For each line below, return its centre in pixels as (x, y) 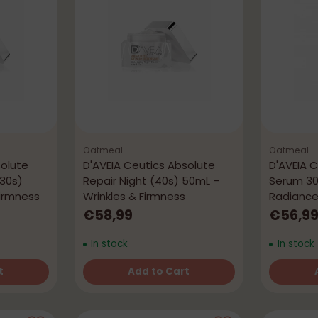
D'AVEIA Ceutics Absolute (149, 165)
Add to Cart (159, 272)
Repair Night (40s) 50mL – (151, 181)
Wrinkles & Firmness (134, 197)
